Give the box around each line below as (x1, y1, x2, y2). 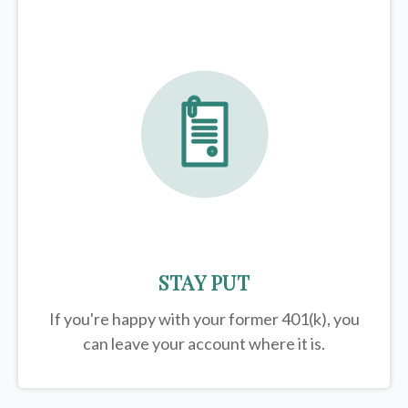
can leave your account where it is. (83, 333, 325, 354)
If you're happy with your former (48, 309, 281, 330)
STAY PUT (158, 269, 250, 297)
